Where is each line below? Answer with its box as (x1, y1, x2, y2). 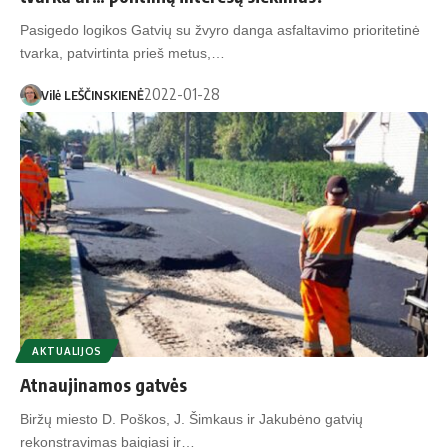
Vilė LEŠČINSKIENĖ (40, 86, 144, 103)
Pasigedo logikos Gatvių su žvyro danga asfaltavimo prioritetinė (20, 22, 420, 39)
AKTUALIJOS (32, 345, 102, 358)
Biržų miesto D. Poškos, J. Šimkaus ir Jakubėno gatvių (20, 411, 363, 428)
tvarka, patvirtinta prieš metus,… (20, 45, 225, 62)
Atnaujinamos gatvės (20, 373, 187, 397)
